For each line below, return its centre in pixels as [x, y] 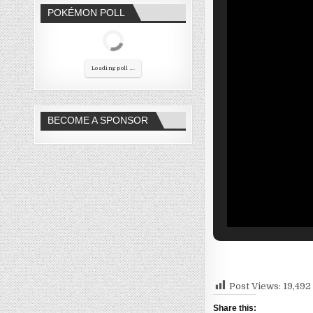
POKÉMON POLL [87, 13]
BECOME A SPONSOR [98, 120]
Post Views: [255, 286]
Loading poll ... [113, 68]
